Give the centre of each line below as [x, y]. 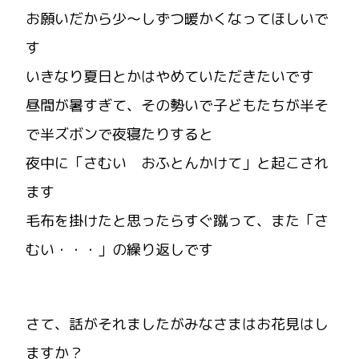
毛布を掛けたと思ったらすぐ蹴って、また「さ [177, 220]
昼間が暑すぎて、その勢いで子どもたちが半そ [177, 105]
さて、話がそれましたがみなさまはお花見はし [177, 324]
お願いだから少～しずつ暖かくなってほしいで [177, 18]
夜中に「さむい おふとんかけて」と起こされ [177, 163]
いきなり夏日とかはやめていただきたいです [170, 76]
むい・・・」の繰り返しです [119, 249]
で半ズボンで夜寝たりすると [119, 134]
